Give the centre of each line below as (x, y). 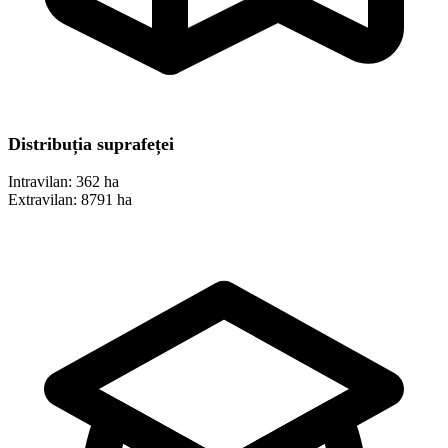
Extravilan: (42, 200)
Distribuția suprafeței (91, 144)
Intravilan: (40, 182)
